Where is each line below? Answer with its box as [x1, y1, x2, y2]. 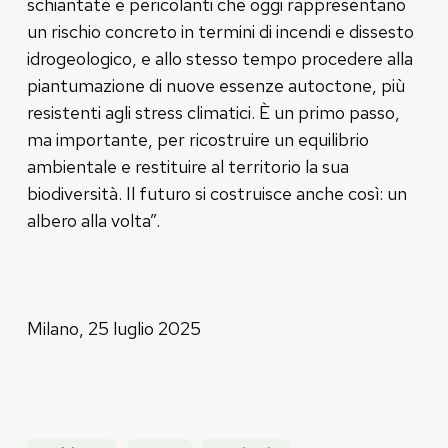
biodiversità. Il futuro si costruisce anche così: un [26, 181, 407, 205]
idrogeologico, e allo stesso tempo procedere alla [26, 46, 413, 70]
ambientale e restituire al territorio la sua [26, 154, 349, 178]
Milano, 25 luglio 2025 [26, 316, 201, 340]
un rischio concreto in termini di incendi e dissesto [26, 19, 414, 43]
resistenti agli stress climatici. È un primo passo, [26, 100, 400, 124]
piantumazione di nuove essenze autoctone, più [26, 73, 405, 97]
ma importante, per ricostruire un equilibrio [26, 127, 369, 151]
